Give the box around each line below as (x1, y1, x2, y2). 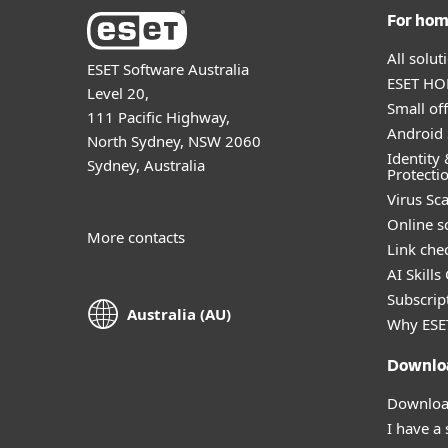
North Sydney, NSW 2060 (87, 130, 261, 151)
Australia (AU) (127, 304, 231, 325)
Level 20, (87, 82, 149, 103)
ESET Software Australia (87, 58, 249, 79)
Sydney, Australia (87, 154, 205, 175)
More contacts (87, 226, 185, 247)
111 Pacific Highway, (87, 106, 230, 127)
